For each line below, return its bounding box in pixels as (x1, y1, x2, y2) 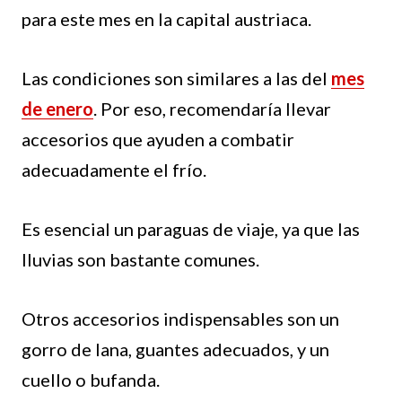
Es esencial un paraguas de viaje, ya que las (22, 217, 360, 240)
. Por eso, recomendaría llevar (93, 97, 331, 119)
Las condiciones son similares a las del (22, 66, 331, 89)
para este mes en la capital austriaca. (22, 7, 311, 30)
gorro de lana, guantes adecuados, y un (22, 337, 329, 360)
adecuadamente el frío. (22, 158, 206, 180)
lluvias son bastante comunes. (22, 248, 259, 270)
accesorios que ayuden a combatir (22, 127, 294, 150)
